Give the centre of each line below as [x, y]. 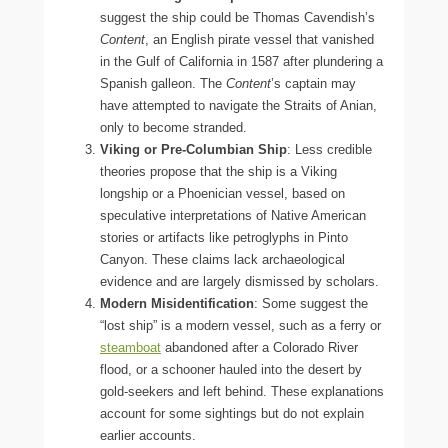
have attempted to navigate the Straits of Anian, [238, 105]
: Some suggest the [311, 303]
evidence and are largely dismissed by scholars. [239, 281]
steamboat [130, 347]
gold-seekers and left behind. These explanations [242, 391]
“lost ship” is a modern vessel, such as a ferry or [240, 325]
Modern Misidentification [177, 303]
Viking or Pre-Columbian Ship [193, 149]
